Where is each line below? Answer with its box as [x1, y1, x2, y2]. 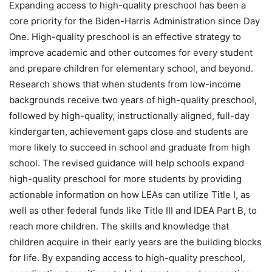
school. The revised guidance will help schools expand [9, 157, 244, 169]
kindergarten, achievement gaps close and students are [9, 126, 248, 138]
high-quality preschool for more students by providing [9, 173, 242, 185]
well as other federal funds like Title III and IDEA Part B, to [9, 205, 257, 217]
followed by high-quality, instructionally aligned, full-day [9, 110, 250, 122]
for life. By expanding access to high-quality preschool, [9, 252, 245, 264]
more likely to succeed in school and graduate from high [9, 141, 250, 154]
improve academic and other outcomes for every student [9, 47, 253, 59]
